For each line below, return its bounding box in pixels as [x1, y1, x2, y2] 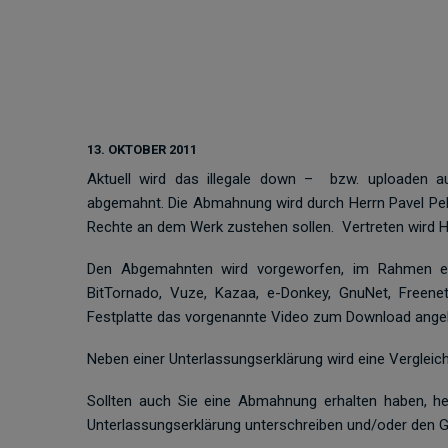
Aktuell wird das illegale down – [87, 170, 314, 188]
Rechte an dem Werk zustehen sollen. [87, 218, 338, 236]
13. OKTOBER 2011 [87, 142, 197, 157]
